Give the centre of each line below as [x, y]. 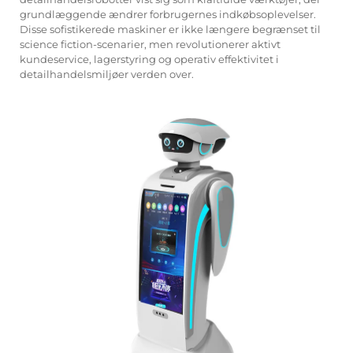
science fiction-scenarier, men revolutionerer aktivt [150, 44]
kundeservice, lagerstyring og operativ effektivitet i [149, 59]
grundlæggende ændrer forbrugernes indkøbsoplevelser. [168, 14]
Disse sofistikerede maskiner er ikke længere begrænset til [170, 29]
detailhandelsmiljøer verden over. [107, 74]
